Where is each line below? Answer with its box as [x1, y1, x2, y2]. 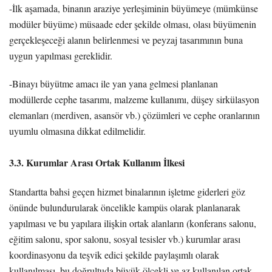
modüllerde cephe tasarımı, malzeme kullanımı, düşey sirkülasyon [9, 92, 259, 106]
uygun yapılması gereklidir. [9, 49, 112, 62]
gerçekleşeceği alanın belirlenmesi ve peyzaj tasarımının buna [9, 33, 243, 46]
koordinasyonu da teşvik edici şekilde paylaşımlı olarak [9, 248, 219, 261]
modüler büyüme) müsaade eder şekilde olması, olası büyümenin [9, 17, 256, 30]
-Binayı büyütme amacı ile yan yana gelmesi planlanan [9, 76, 218, 90]
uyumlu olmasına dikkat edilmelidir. [9, 124, 146, 137]
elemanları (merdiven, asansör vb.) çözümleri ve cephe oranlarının [9, 108, 260, 121]
